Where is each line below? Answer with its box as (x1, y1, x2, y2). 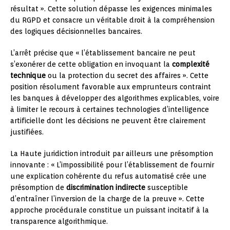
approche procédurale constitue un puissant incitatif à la (10, 205, 209, 214)
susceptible (145, 183, 188, 191)
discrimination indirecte (66, 183, 145, 191)
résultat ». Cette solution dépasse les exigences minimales (10, 4, 212, 13)
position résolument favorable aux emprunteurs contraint (10, 82, 211, 91)
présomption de (10, 183, 66, 191)
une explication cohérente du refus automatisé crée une (10, 171, 206, 180)
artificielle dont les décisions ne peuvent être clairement (10, 116, 206, 125)
